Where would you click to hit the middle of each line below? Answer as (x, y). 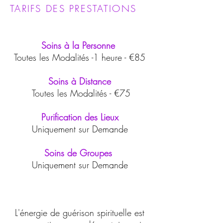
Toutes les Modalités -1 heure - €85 (80, 57)
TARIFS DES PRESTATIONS (73, 8)
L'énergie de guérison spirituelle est (80, 213)
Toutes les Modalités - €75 (80, 93)
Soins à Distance (80, 81)
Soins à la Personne (80, 45)
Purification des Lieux (80, 117)
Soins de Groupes (78, 153)
